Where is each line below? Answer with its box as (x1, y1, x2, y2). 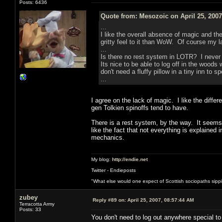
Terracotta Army (19, 201, 55, 207)
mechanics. (91, 133, 124, 141)
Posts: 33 (19, 206, 41, 212)
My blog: (91, 156, 112, 162)
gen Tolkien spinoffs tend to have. (91, 104, 188, 111)
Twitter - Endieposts (91, 167, 136, 173)
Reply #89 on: (93, 197, 126, 203)
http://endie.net (112, 156, 148, 162)
